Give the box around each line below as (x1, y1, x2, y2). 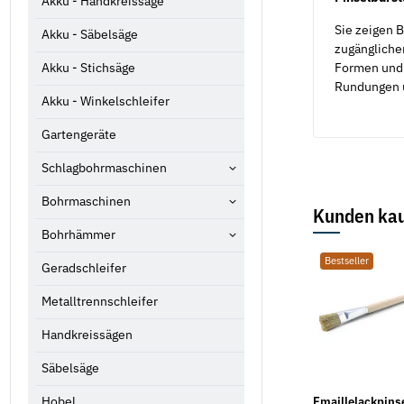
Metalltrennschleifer (41, 293, 158, 310)
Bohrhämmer (41, 226, 115, 243)
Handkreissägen (41, 326, 133, 344)
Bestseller (325, 253, 369, 268)
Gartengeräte (41, 126, 116, 143)
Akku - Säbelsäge (41, 26, 138, 43)
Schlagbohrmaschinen (41, 160, 167, 177)
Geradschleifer (41, 260, 126, 277)
